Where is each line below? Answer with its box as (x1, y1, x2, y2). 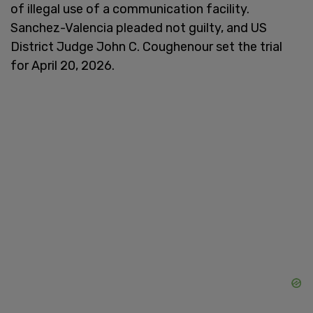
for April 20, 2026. (10, 57, 115, 73)
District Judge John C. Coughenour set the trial (10, 38, 282, 54)
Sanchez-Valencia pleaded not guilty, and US (10, 20, 267, 36)
